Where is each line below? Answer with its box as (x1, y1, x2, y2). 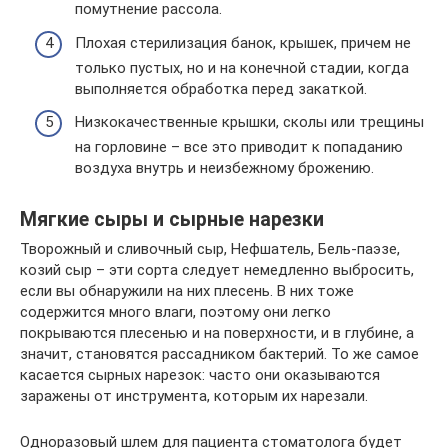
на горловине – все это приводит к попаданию (75, 138, 403, 157)
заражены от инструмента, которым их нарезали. (20, 387, 368, 406)
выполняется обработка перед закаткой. (75, 79, 367, 98)
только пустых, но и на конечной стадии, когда (75, 58, 409, 77)
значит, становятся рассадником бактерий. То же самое (20, 345, 419, 364)
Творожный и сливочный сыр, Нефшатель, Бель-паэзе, (20, 240, 400, 259)
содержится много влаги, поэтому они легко (20, 303, 331, 322)
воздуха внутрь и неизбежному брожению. (75, 159, 374, 178)
